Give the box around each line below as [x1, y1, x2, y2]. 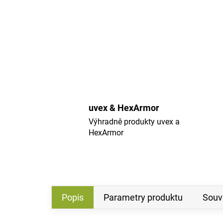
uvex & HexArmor [89, 103, 159, 113]
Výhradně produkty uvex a [89, 117, 180, 127]
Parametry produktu [104, 192, 183, 203]
